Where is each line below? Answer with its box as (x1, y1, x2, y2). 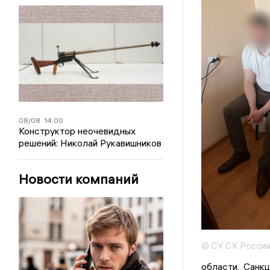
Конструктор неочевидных (19, 125, 136, 137)
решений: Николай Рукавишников (19, 137, 162, 149)
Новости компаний (19, 171, 139, 187)
